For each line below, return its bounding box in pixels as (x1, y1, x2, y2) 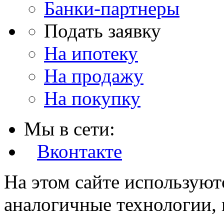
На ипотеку (44, 42, 138, 64)
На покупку (44, 87, 140, 109)
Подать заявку (44, 20, 161, 42)
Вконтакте (37, 140, 122, 162)
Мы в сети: (24, 118, 115, 140)
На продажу (44, 65, 143, 87)
